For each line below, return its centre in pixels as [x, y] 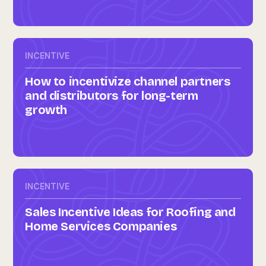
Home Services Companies [101, 226]
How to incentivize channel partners [128, 81]
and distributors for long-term [112, 96]
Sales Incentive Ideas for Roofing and [130, 212]
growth [46, 110]
